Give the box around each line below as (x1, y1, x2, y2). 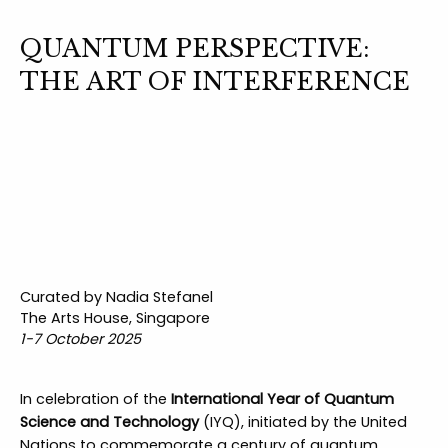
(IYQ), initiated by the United (198, 411, 407, 432)
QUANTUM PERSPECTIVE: (19, 34, 370, 64)
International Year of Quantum (170, 388, 394, 409)
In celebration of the (19, 388, 171, 409)
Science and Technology (19, 411, 199, 432)
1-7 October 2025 (19, 329, 141, 350)
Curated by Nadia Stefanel (19, 287, 213, 308)
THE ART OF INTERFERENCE (19, 67, 410, 97)
